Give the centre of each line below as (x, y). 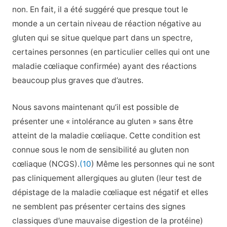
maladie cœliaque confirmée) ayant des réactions (104, 66)
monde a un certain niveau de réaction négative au (106, 23)
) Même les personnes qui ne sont (153, 164)
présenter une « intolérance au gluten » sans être (102, 121)
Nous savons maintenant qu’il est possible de (95, 107)
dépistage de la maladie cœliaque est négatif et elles (110, 192)
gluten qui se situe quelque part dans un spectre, (102, 37)
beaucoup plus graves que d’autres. (78, 80)
